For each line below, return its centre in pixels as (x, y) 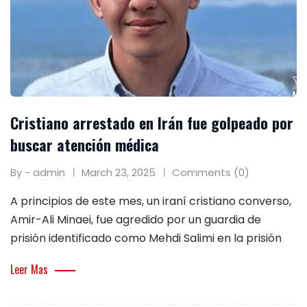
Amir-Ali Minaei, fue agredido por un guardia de (136, 220)
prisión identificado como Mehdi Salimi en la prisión (146, 238)
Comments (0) (211, 173)
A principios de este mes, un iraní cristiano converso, (151, 201)
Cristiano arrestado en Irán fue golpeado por (152, 123)
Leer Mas (29, 270)
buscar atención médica (85, 145)
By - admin (38, 173)
